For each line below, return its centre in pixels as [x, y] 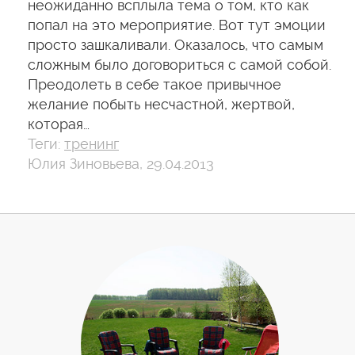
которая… [59, 124]
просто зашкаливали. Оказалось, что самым [176, 45]
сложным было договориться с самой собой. [179, 65]
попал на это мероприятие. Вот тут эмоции [177, 25]
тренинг [92, 144]
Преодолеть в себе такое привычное [155, 84]
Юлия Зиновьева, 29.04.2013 [121, 164]
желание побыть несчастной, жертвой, [161, 104]
